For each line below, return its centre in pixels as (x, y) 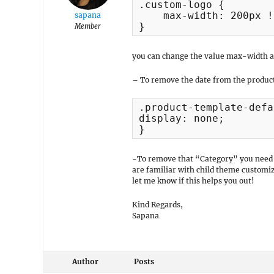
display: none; (182, 118)
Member (88, 26)
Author (85, 261)
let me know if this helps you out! (193, 181)
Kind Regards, (157, 205)
